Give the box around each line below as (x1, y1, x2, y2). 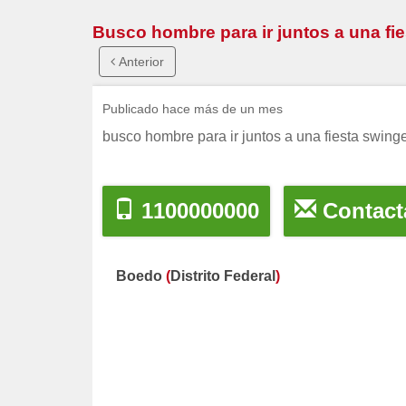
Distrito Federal (170, 268, 275, 285)
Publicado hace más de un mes (102, 101, 283, 117)
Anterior (115, 54, 164, 70)
